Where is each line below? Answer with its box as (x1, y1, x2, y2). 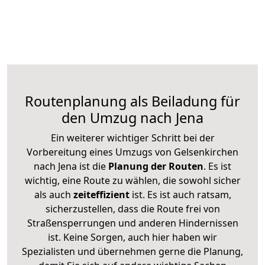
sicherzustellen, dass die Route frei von (45, 202, 220, 215)
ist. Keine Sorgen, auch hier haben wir (48, 230, 217, 244)
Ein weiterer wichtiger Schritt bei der (50, 131, 215, 144)
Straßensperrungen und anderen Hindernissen (27, 216, 238, 230)
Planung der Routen (106, 159, 203, 173)
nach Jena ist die (34, 159, 106, 173)
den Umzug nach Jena (62, 108, 203, 127)
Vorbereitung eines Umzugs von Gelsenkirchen (27, 145, 238, 159)
